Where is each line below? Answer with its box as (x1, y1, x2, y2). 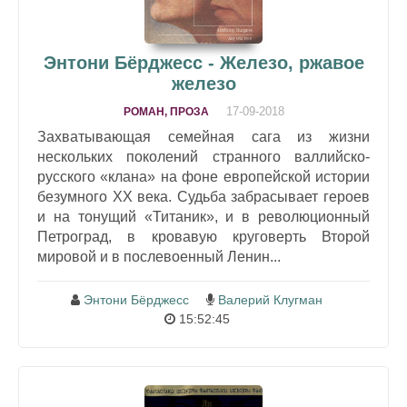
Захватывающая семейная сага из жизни (37, 128, 370, 144)
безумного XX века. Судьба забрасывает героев (37, 188, 370, 204)
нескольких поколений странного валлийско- (37, 148, 370, 164)
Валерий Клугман (218, 292, 323, 307)
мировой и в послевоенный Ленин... (37, 248, 281, 264)
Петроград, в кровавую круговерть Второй (37, 228, 370, 244)
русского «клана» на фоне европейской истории (37, 168, 370, 184)
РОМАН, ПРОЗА (123, 104, 209, 118)
